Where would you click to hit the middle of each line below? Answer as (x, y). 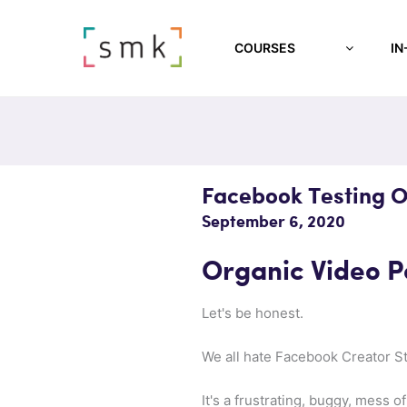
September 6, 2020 (273, 222)
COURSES (265, 48)
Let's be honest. (253, 313)
